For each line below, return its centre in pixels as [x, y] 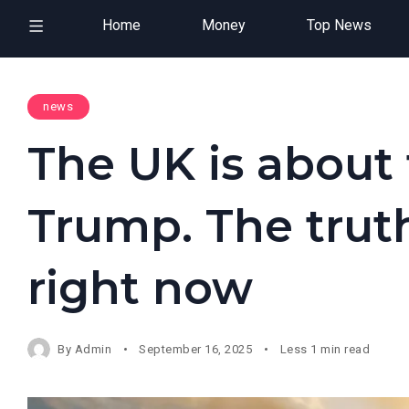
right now [140, 288]
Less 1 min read [325, 349]
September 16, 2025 [196, 349]
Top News [339, 25]
